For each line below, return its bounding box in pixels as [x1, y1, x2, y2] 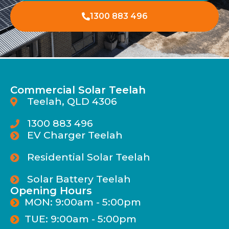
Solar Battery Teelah [27, 173, 131, 186]
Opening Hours [10, 185, 92, 197]
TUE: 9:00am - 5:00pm [24, 213, 136, 225]
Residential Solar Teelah [27, 151, 150, 164]
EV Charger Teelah [27, 129, 123, 142]
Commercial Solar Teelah [10, 84, 146, 97]
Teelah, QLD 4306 [27, 95, 117, 108]
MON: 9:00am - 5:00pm [24, 196, 141, 209]
